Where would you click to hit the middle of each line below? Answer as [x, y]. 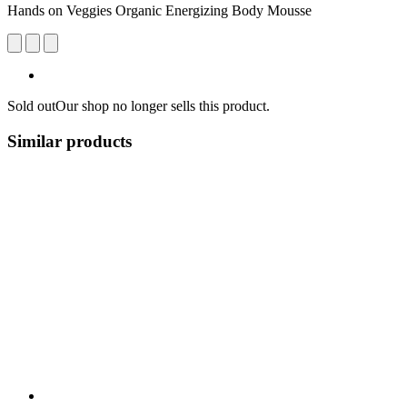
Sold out [31, 105]
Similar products [69, 141]
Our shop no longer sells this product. [163, 105]
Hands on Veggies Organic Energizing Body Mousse [159, 10]
